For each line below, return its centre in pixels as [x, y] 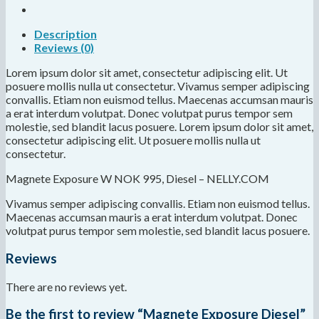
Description [66, 34]
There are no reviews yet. [66, 286]
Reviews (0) [64, 48]
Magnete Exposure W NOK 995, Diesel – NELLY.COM [137, 179]
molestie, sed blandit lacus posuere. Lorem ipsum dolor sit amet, [159, 127]
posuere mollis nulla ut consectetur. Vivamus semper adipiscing [158, 86]
